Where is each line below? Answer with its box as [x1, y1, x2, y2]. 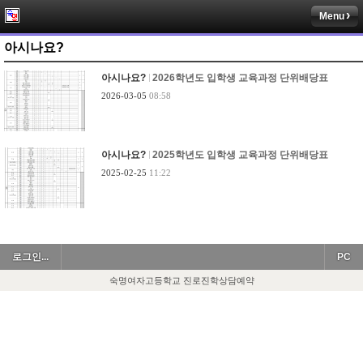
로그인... [12, 251, 49, 263]
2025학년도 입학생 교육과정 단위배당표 [152, 149, 328, 160]
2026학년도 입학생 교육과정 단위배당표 [152, 72, 328, 83]
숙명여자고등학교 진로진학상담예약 [109, 275, 254, 285]
